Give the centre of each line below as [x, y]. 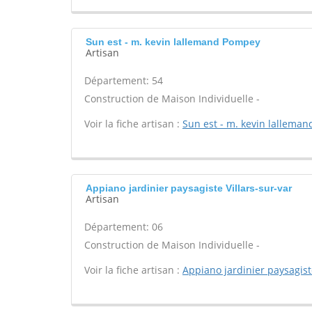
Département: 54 [124, 80]
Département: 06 [124, 227]
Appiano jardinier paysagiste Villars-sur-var [189, 188]
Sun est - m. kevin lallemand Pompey [173, 42]
